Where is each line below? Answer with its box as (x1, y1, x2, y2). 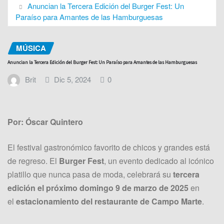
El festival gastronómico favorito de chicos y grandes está (7, 141, 210, 153)
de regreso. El (7, 154, 59, 166)
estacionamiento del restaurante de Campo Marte (16, 195, 202, 207)
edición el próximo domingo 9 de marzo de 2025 (7, 181, 188, 193)
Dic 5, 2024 (54, 74, 91, 85)
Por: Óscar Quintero (7, 115, 85, 127)
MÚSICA (16, 42, 46, 53)
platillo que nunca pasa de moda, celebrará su (7, 168, 173, 180)
